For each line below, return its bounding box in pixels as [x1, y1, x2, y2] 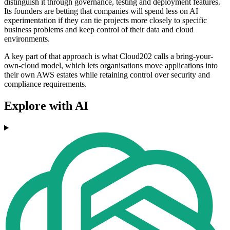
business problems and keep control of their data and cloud [4, 25, 194, 34]
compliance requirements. [4, 80, 87, 89]
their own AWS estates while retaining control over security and [4, 70, 210, 80]
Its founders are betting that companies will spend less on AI [4, 7, 198, 16]
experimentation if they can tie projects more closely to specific [4, 16, 207, 25]
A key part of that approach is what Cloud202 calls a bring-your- [4, 52, 213, 61]
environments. [4, 34, 50, 44]
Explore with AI [4, 99, 88, 113]
